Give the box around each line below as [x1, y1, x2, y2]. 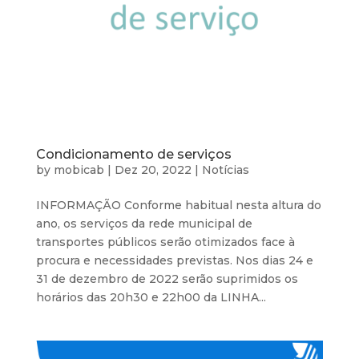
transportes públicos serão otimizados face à [35, 235, 295, 250]
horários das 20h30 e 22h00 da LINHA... [35, 290, 266, 305]
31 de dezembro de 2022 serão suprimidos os [35, 272, 298, 287]
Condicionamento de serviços [35, 147, 232, 163]
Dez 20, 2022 [114, 163, 192, 178]
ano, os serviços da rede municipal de [35, 216, 252, 232]
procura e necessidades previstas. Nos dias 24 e [35, 253, 313, 268]
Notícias [201, 163, 249, 178]
